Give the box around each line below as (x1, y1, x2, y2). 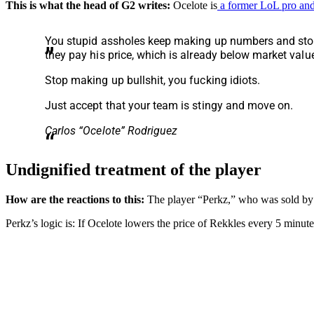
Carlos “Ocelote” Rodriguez (45, 123, 178, 137)
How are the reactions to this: (6, 193, 144, 205)
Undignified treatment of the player (6, 160, 261, 179)
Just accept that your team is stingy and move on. (45, 98, 294, 112)
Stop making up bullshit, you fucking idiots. (45, 73, 261, 87)
